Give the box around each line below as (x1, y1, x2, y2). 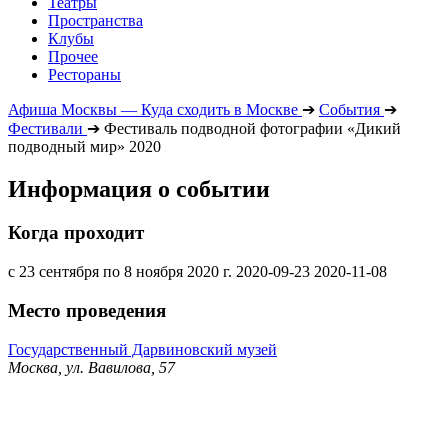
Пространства (48, 11, 143, 29)
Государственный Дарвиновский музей (8, 340, 277, 358)
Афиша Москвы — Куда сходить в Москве (8, 100, 298, 118)
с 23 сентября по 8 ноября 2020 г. (8, 263, 232, 281)
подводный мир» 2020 (8, 137, 161, 155)
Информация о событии (8, 175, 270, 202)
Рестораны (48, 65, 121, 83)
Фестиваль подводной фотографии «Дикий (104, 119, 401, 137)
